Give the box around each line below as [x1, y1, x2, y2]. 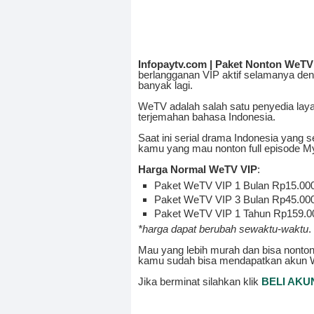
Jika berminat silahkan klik [138, 275, 261, 288]
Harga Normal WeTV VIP [138, 163, 257, 176]
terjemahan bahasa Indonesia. [138, 111, 275, 123]
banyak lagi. [138, 79, 193, 92]
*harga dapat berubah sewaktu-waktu [138, 223, 308, 235]
